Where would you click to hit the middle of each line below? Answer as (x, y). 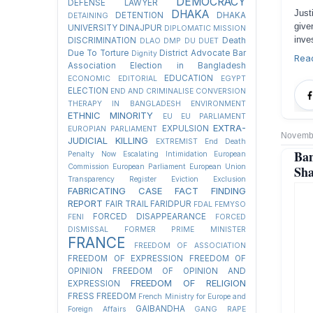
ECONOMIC (89, 79)
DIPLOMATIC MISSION (205, 28)
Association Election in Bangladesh (157, 66)
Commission (88, 167)
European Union (218, 167)
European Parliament (149, 167)
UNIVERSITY (93, 28)
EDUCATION (189, 78)
